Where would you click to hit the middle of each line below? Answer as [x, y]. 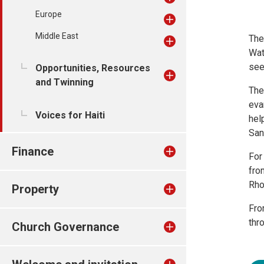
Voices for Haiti [70, 115]
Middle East [57, 36]
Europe [49, 14]
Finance [33, 151]
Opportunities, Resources [93, 68]
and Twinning [65, 82]
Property [35, 189]
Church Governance [65, 227]
